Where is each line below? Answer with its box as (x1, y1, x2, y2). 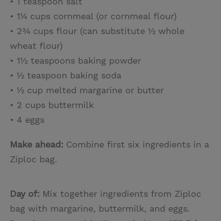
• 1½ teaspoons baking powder (10, 55, 141, 66)
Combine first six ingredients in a (63, 139, 209, 149)
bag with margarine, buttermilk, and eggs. (10, 203, 190, 214)
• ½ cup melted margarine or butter (10, 84, 164, 95)
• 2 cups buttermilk (10, 99, 94, 110)
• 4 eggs (10, 114, 44, 125)
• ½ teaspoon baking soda (10, 70, 121, 80)
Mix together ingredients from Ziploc (39, 188, 201, 199)
